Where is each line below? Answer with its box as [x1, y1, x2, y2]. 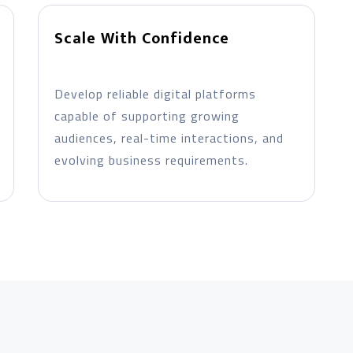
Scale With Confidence [54, 25, 229, 52]
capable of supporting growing [54, 106, 240, 125]
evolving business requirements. [54, 150, 248, 169]
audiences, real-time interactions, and [54, 128, 284, 147]
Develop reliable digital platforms [54, 84, 256, 103]
